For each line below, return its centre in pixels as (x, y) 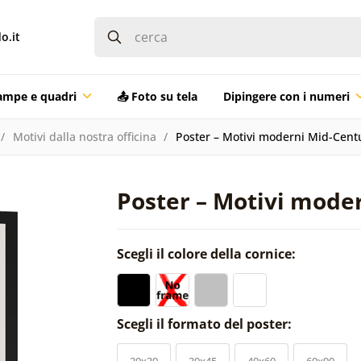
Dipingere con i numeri (286, 96)
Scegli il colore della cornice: (208, 253)
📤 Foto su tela (157, 96)
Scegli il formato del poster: (206, 324)
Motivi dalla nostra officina (84, 136)
